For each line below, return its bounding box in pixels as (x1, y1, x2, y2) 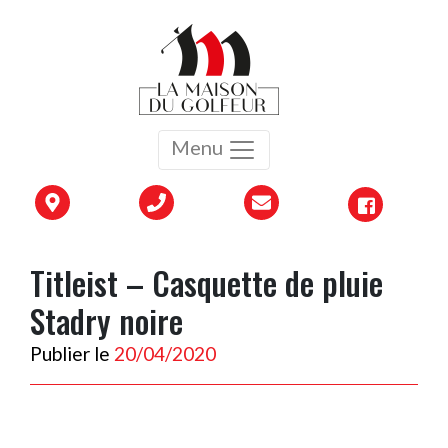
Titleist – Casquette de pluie (30, 259, 383, 306)
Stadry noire (30, 297, 183, 344)
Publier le (30, 342, 110, 365)
